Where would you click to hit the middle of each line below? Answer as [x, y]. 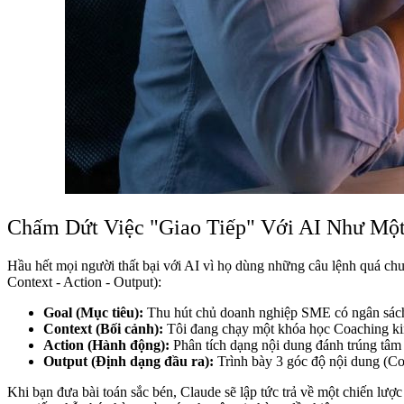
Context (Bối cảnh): [103, 328]
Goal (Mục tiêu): [93, 312]
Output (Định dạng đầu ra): [129, 361]
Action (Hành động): [106, 344]
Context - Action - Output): [84, 281]
